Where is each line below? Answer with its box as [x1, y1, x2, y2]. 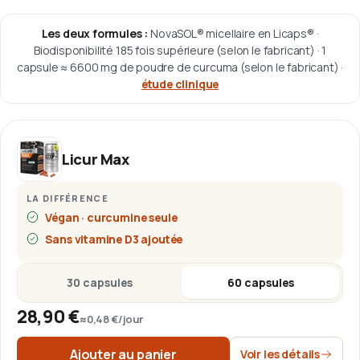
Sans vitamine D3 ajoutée [45, 231, 183, 247]
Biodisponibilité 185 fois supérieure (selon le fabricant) [33, 42, 315, 58]
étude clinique [141, 76, 219, 92]
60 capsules [227, 274, 294, 290]
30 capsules [67, 274, 133, 290]
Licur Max [62, 148, 129, 170]
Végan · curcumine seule [45, 209, 178, 225]
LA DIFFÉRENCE [27, 191, 108, 204]
